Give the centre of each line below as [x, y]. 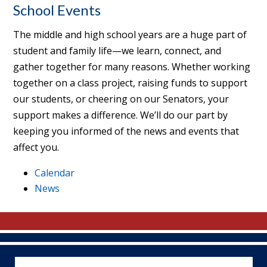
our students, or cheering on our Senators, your [121, 99]
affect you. [36, 147]
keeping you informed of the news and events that [126, 131]
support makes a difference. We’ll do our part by [121, 115]
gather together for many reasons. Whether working [132, 66]
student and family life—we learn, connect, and [117, 50]
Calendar [55, 173]
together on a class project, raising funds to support [131, 83]
